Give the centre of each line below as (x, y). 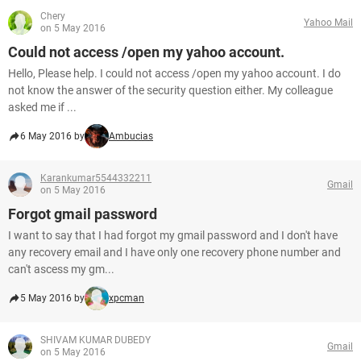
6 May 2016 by (52, 136)
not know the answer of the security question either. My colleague (170, 90)
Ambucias (131, 136)
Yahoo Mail (328, 22)
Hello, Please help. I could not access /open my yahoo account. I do (174, 73)
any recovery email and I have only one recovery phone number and (174, 252)
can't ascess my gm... (61, 269)
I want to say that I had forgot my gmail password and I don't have (173, 235)
